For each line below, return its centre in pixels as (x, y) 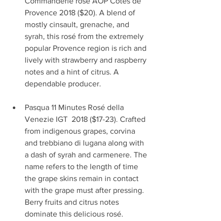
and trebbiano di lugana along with (85, 143)
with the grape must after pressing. (85, 190)
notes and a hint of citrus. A (73, 72)
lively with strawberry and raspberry (87, 60)
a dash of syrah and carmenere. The (87, 154)
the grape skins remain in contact (83, 178)
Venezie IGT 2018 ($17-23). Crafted (86, 119)
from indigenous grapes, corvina (81, 131)
